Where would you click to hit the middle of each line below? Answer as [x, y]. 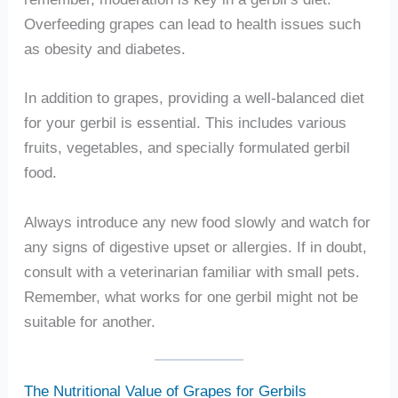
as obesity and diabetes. [104, 48]
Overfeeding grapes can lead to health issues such [192, 24]
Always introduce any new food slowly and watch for [197, 223]
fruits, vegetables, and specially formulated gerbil [187, 148]
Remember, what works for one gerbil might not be [191, 297]
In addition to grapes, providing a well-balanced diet [194, 98]
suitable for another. [89, 322]
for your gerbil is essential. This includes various [185, 123]
